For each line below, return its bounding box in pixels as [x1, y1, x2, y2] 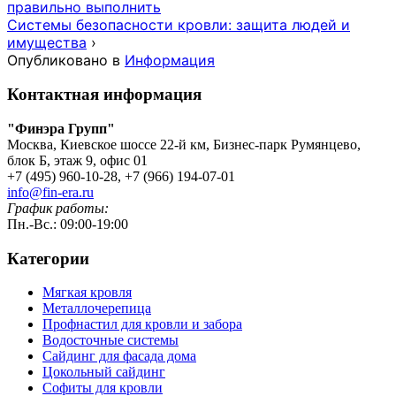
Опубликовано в [7, 50, 125, 69]
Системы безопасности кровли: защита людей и [7, 15, 350, 34]
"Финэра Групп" [7, 121, 115, 137]
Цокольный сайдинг [42, 364, 165, 380]
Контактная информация [7, 85, 202, 104]
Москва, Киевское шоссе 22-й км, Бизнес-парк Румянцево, [7, 137, 361, 153]
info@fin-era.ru [7, 185, 94, 201]
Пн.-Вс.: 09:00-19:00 [7, 217, 128, 232]
